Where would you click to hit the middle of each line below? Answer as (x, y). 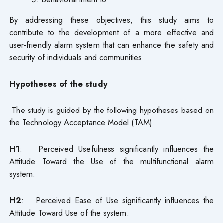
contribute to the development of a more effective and (111, 32)
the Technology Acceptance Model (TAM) (81, 122)
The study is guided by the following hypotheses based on (113, 110)
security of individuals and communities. (77, 57)
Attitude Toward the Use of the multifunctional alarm (111, 161)
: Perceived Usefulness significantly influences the (117, 149)
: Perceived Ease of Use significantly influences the (117, 200)
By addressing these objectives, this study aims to (111, 20)
